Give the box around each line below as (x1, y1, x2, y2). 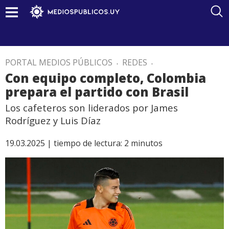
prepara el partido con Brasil (5, 83, 189, 100)
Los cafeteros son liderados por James (5, 101, 178, 114)
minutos (131, 138, 163, 149)
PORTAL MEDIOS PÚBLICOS (5, 57, 112, 68)
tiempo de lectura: (54, 138, 122, 149)
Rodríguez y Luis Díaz (5, 114, 101, 127)
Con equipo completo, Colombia (5, 70, 206, 86)
